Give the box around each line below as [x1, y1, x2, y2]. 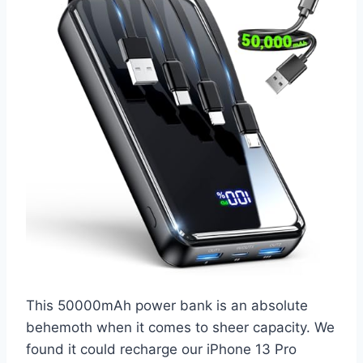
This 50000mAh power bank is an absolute [26, 297, 308, 314]
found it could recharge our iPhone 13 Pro [26, 340, 297, 357]
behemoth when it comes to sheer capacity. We [26, 318, 335, 335]
